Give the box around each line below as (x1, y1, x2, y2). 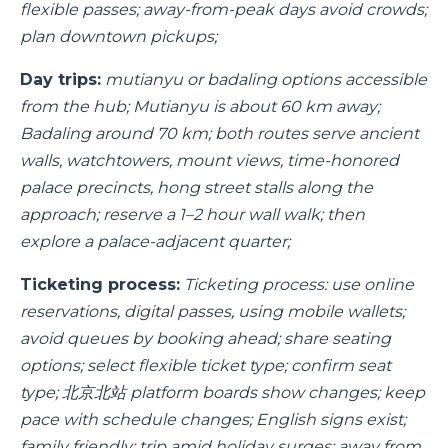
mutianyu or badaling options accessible (105, 70, 427, 89)
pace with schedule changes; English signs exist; (20, 410, 406, 429)
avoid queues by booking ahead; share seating (20, 329, 391, 348)
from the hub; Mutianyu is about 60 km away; (20, 97, 380, 116)
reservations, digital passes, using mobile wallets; (20, 302, 405, 321)
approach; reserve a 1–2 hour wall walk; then (20, 205, 365, 224)
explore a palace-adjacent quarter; (20, 232, 290, 251)
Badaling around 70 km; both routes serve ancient (20, 124, 419, 143)
